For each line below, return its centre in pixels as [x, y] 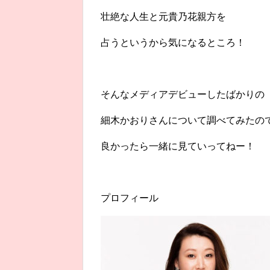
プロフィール [130, 198]
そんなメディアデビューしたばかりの [183, 95]
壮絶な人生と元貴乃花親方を [163, 17]
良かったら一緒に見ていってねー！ [178, 146]
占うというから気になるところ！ [173, 43]
